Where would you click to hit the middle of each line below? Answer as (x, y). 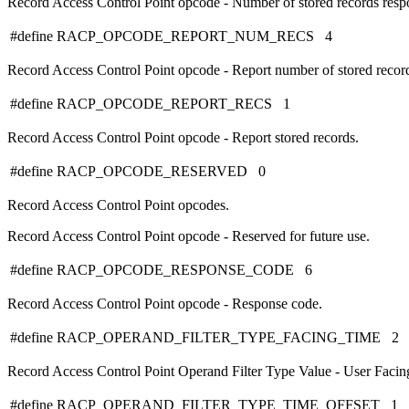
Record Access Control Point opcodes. (118, 205)
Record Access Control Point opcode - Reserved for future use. (189, 236)
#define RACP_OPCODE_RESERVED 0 (138, 172)
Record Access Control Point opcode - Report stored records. (183, 138)
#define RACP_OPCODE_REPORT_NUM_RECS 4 (171, 37)
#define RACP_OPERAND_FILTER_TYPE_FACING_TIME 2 (204, 338)
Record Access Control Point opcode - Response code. (165, 304)
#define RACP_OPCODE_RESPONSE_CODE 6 (161, 270)
